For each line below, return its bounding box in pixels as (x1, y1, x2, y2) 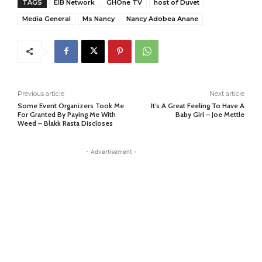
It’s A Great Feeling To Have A (150, 101, 244, 110)
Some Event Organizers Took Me (18, 101, 124, 110)
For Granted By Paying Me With (18, 109, 116, 119)
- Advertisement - (85, 147, 137, 155)
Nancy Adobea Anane (126, 14, 198, 23)
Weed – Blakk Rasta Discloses (18, 118, 113, 127)
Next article (209, 89, 244, 98)
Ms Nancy (82, 14, 115, 23)
